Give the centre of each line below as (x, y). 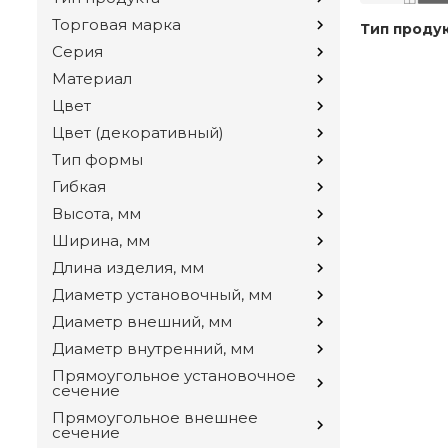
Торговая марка (116, 25)
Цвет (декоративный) (138, 133)
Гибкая (79, 187)
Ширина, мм (101, 241)
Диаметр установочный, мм (162, 295)
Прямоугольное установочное (174, 376)
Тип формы (97, 160)
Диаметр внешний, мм (142, 322)
